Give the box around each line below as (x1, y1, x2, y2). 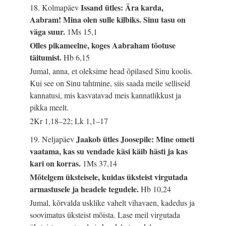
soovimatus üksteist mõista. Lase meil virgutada (30, 209, 181, 220)
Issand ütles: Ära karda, (81, 1, 164, 13)
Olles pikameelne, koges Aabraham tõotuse (30, 39, 176, 51)
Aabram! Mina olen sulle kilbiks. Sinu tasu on (30, 13, 186, 25)
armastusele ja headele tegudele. (30, 183, 141, 195)
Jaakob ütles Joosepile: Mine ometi (76, 133, 195, 145)
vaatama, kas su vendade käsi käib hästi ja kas (30, 145, 188, 157)
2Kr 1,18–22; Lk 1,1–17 (30, 116, 108, 127)
